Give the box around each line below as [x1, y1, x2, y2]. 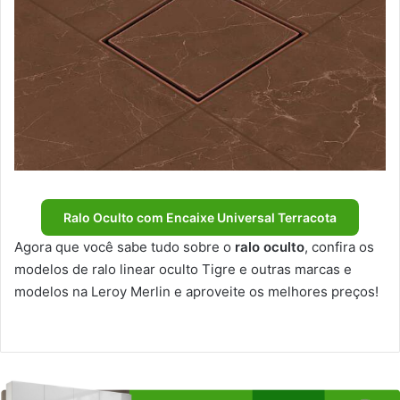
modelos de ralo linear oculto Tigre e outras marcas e [14, 261, 352, 279]
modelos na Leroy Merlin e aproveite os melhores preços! [14, 283, 379, 301]
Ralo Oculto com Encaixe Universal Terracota [63, 210, 337, 226]
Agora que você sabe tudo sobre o [14, 238, 235, 256]
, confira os [304, 238, 374, 256]
